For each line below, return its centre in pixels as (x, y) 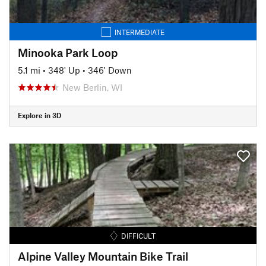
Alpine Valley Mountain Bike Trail (103, 256)
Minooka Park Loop (68, 52)
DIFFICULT (139, 235)
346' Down (110, 70)
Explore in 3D (39, 115)
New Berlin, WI (92, 87)
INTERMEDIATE (140, 32)
